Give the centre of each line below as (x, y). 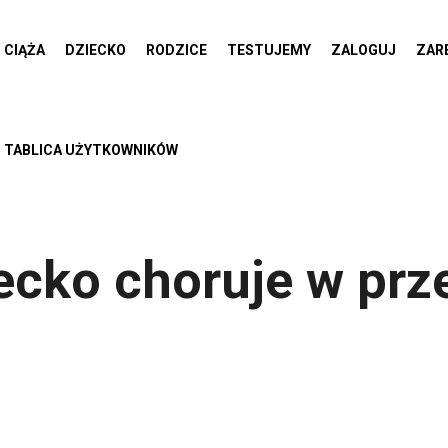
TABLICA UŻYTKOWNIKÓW (91, 150)
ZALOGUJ (363, 50)
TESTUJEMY (269, 50)
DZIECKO (95, 50)
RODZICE (176, 50)
